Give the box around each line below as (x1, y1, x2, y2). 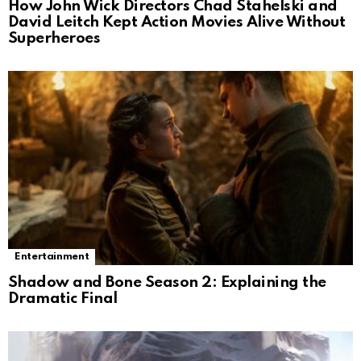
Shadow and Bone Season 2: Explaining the (8, 274, 326, 290)
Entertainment (15, 251, 89, 262)
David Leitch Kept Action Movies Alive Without (8, 14, 346, 30)
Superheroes (8, 30, 101, 46)
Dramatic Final (8, 290, 118, 306)
